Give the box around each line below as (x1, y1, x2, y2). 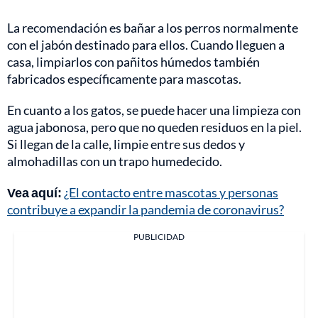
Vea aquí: (7, 184, 62, 200)
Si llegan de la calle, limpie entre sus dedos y (7, 136, 245, 152)
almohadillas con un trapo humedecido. (7, 153, 222, 169)
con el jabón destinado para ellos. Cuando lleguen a (7, 36, 285, 53)
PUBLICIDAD (133, 231, 185, 242)
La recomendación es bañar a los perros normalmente (7, 19, 298, 35)
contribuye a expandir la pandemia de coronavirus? (7, 201, 284, 217)
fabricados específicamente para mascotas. (7, 70, 241, 87)
